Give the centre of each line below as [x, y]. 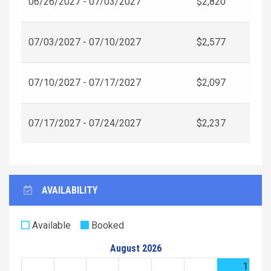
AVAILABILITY [70, 190]
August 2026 [135, 248]
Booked [106, 225]
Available [50, 225]
